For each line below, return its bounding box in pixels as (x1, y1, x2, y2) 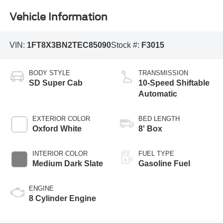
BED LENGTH (138, 114, 180, 122)
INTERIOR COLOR (32, 149, 88, 157)
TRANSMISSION (138, 69, 188, 77)
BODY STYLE (28, 69, 70, 77)
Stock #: (111, 41, 141, 50)
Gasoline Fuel (138, 159, 190, 168)
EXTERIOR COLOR (32, 114, 90, 122)
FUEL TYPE (138, 149, 174, 157)
